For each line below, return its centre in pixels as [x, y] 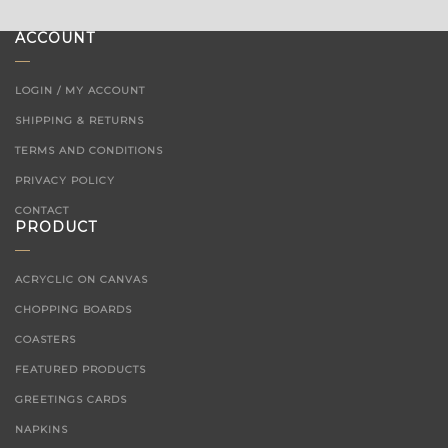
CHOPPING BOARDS [73, 321]
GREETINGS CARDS [71, 411]
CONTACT [42, 222]
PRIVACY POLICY [65, 192]
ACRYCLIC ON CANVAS [81, 291]
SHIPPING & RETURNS [79, 132]
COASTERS [45, 351]
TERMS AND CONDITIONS [89, 162]
